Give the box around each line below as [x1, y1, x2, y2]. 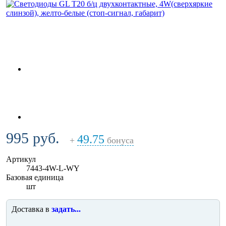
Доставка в [12, 204, 51, 213]
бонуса [104, 135, 134, 145]
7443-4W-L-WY [26, 163, 80, 173]
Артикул [6, 154, 36, 163]
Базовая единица [6, 173, 64, 182]
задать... [51, 204, 81, 213]
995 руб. [6, 129, 60, 146]
